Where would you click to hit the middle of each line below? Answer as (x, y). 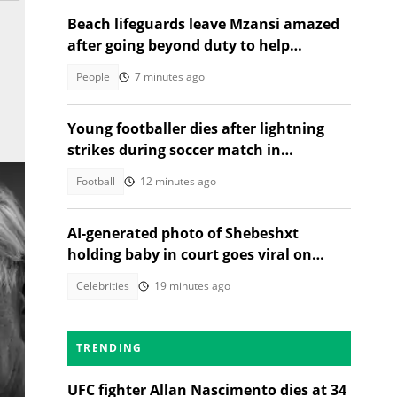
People (93, 77)
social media (112, 276)
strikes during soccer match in (174, 150)
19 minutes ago (192, 286)
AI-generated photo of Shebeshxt (183, 233)
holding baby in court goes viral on (190, 254)
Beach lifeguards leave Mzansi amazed (203, 24)
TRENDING (109, 348)
